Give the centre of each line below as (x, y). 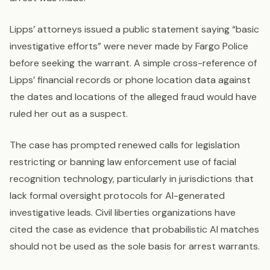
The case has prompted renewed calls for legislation (125, 145)
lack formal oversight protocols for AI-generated (117, 196)
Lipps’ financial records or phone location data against (130, 80)
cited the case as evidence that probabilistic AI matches (134, 230)
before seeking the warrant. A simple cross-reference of (133, 63)
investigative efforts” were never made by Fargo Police (129, 46)
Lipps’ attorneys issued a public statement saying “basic (134, 30)
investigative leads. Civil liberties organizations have (123, 213)
